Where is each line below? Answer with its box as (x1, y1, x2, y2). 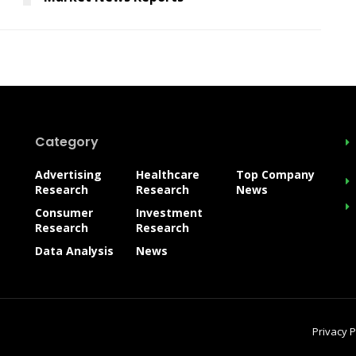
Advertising (35, 166, 102, 182)
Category (35, 132, 99, 151)
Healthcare (135, 166, 199, 182)
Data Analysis (35, 242, 114, 258)
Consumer (35, 204, 93, 220)
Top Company (236, 166, 315, 182)
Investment (135, 204, 203, 220)
